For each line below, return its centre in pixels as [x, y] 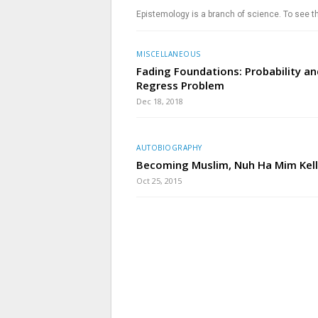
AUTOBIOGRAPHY [169, 147]
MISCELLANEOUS [169, 54]
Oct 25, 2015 [159, 180]
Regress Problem [180, 85]
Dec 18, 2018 [160, 101]
